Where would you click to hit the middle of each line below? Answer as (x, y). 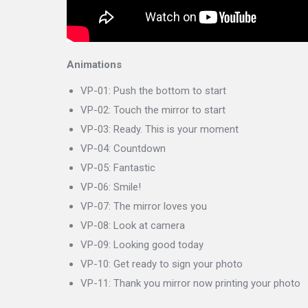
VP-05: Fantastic (118, 168)
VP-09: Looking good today (142, 245)
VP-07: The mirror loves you (144, 206)
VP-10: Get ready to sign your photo (162, 264)
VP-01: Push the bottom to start (153, 91)
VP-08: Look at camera (133, 225)
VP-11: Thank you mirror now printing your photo (190, 283)
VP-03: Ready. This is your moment (159, 129)
